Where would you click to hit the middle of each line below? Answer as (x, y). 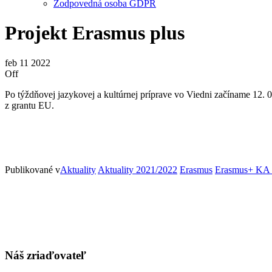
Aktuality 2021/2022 (138, 169)
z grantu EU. (29, 105)
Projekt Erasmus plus (95, 33)
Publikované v (32, 169)
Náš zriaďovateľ (46, 256)
